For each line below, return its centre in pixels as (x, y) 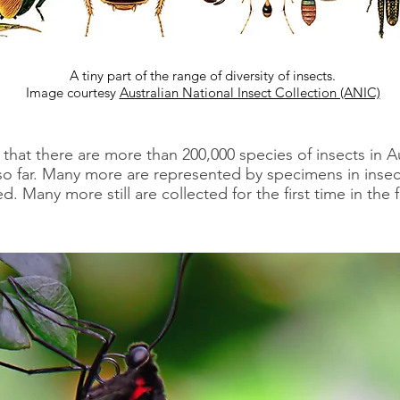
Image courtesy (72, 92)
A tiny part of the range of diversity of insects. (203, 75)
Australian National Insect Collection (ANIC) (250, 92)
